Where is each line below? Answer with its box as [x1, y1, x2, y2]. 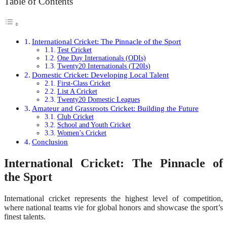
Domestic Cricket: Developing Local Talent [32, 70, 169, 80]
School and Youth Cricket [57, 121, 131, 129]
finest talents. [4, 212, 46, 221]
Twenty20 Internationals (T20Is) [57, 62, 150, 70]
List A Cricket [57, 88, 97, 96]
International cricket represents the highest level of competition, [4, 194, 223, 203]
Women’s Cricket [57, 129, 106, 137]
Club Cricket [57, 113, 94, 121]
